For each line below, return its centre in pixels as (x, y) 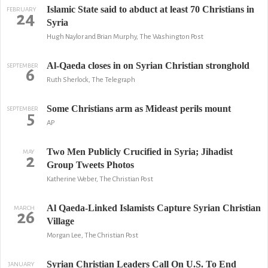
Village (60, 221)
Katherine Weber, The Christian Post (100, 179)
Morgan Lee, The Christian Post (92, 235)
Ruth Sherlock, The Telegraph (91, 80)
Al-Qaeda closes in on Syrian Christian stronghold (148, 66)
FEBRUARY (22, 9)
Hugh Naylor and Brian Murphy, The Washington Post (125, 37)
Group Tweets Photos (90, 165)
